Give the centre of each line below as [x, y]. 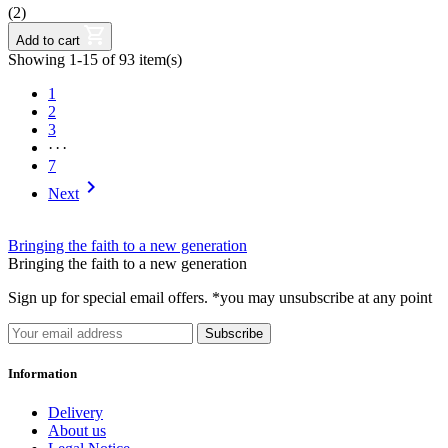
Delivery [75, 412]
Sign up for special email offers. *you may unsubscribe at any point [220, 297]
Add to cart [48, 40]
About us [77, 430]
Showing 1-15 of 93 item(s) [95, 59]
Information [42, 373]
